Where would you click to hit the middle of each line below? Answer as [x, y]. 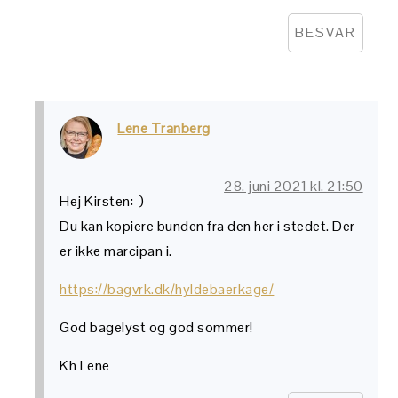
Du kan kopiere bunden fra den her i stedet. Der [207, 226]
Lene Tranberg [164, 128]
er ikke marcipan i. [116, 251]
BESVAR [325, 32]
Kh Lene [85, 365]
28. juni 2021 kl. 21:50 [294, 186]
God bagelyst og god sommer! [156, 327]
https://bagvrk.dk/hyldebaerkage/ [167, 289]
